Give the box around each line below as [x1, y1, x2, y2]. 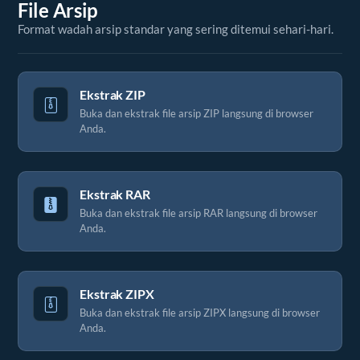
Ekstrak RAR [80, 186, 150, 202]
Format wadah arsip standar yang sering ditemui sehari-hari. [18, 22, 333, 36]
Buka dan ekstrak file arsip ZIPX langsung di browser [80, 306, 320, 319]
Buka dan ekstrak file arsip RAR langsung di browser [80, 207, 317, 219]
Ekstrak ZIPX [80, 286, 154, 301]
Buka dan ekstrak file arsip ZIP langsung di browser [80, 107, 313, 120]
